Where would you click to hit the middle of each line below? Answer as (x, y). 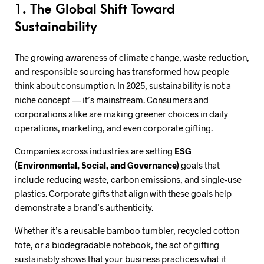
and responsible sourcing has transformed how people (122, 71)
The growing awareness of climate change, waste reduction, (132, 57)
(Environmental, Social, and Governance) (97, 165)
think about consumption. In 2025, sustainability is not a (123, 85)
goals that (199, 165)
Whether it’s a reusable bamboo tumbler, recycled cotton (127, 230)
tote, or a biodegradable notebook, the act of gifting (117, 244)
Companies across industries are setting (95, 151)
